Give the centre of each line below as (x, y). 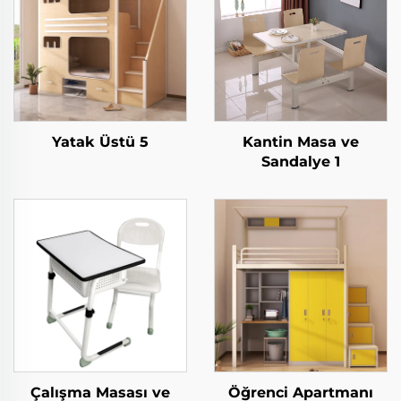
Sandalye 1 (301, 162)
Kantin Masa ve (301, 142)
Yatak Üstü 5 (100, 142)
